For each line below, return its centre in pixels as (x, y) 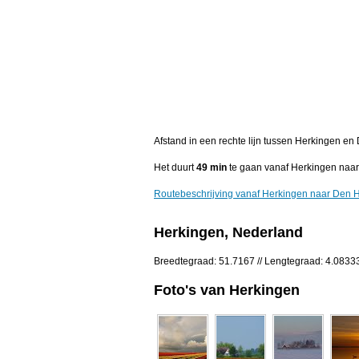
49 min (212, 168)
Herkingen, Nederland (228, 233)
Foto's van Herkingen (227, 290)
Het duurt (175, 168)
